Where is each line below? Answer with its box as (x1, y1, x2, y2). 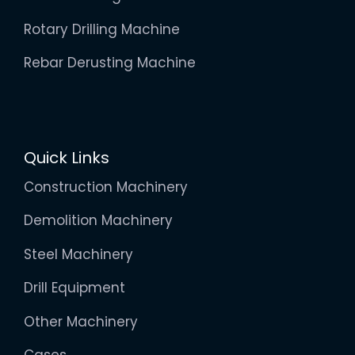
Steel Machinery (24, 244, 133, 264)
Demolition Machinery (24, 211, 173, 231)
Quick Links (24, 146, 109, 169)
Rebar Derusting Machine (24, 53, 196, 73)
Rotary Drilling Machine (24, 19, 180, 39)
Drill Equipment (24, 278, 125, 298)
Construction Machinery (24, 177, 188, 197)
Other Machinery (24, 311, 138, 331)
